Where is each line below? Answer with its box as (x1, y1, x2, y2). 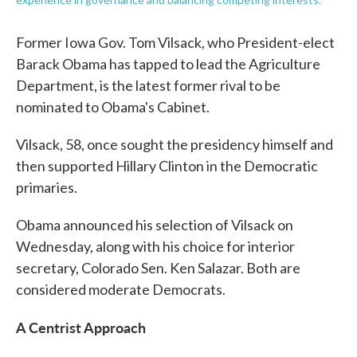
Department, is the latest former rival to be (16, 76, 280, 94)
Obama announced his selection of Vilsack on (16, 216, 293, 233)
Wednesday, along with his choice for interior (16, 237, 295, 255)
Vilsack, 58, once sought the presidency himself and (16, 135, 333, 153)
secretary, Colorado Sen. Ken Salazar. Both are (16, 259, 300, 277)
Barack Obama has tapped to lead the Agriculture (16, 55, 320, 73)
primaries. (16, 178, 77, 196)
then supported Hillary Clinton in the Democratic (16, 157, 318, 175)
